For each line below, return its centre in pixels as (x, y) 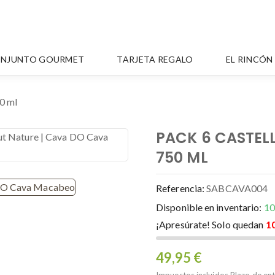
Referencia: (180, 188)
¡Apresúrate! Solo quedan (211, 224)
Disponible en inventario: (209, 207)
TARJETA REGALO (155, 59)
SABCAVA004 (237, 188)
